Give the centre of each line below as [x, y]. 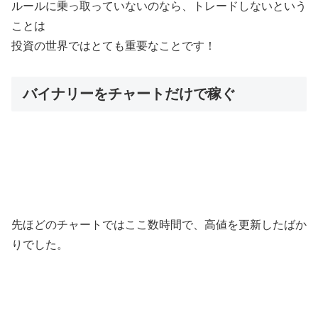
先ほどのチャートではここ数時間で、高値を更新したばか [159, 225]
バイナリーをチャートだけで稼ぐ [129, 94]
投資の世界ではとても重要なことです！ [114, 46]
